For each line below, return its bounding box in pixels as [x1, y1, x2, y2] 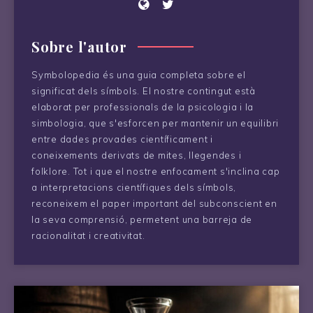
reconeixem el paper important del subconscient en [31, 197, 277, 209]
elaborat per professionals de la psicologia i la [31, 101, 254, 112]
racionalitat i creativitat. [31, 229, 145, 241]
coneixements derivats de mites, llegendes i [31, 149, 242, 161]
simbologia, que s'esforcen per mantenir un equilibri [31, 117, 279, 129]
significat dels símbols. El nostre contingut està [31, 85, 256, 96]
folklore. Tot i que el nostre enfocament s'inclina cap [31, 165, 280, 177]
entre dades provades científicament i [31, 133, 213, 145]
